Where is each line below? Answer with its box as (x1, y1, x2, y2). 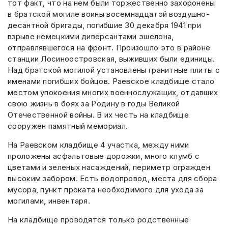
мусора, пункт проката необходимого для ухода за (8, 185, 204, 195)
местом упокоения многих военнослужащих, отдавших (8, 88, 218, 98)
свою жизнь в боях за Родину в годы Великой (8, 99, 180, 109)
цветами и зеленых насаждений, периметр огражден (8, 162, 211, 173)
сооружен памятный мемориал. (8, 121, 128, 131)
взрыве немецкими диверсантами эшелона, (8, 32, 174, 42)
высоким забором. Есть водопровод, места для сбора (8, 174, 217, 184)
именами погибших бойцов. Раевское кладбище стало (8, 76, 215, 87)
